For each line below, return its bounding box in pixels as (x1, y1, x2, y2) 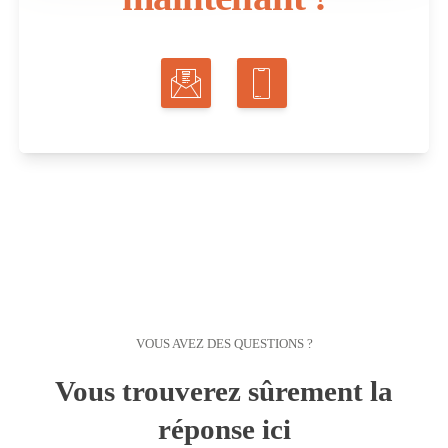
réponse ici (157, 413, 291, 446)
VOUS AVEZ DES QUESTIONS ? (135, 337, 313, 352)
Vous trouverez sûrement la (55, 375, 393, 408)
